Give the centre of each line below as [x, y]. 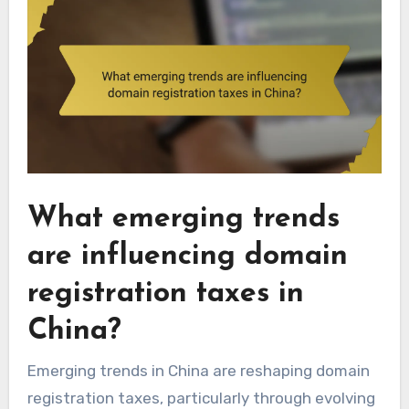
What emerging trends [183, 220]
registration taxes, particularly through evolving [201, 398]
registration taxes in [165, 294]
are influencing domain [187, 257]
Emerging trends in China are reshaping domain [198, 370]
